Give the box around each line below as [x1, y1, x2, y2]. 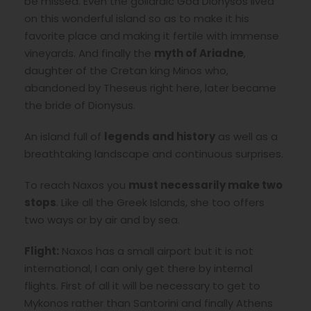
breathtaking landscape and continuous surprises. [24, 146, 283, 161]
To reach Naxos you [24, 177, 128, 192]
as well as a [215, 128, 278, 144]
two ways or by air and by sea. [24, 212, 180, 227]
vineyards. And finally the [24, 45, 154, 60]
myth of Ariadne [154, 45, 244, 60]
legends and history [104, 128, 215, 144]
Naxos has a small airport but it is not [59, 243, 253, 258]
